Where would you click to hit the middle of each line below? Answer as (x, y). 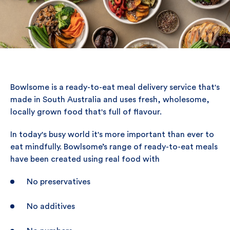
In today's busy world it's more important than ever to (112, 135)
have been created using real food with (85, 159)
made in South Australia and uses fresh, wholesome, (110, 100)
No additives (51, 206)
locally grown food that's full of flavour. (86, 112)
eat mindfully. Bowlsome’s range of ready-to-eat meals (114, 147)
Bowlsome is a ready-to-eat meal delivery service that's (115, 87)
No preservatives (59, 182)
